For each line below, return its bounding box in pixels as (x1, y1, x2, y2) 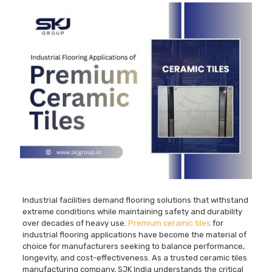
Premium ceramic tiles (127, 219, 211, 228)
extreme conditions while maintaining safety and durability (22, 207, 242, 217)
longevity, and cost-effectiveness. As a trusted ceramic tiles (22, 253, 247, 263)
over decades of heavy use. (22, 219, 128, 228)
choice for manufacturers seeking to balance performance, (22, 242, 245, 251)
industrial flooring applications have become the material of (22, 230, 246, 240)
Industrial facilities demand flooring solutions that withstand (22, 195, 248, 205)
